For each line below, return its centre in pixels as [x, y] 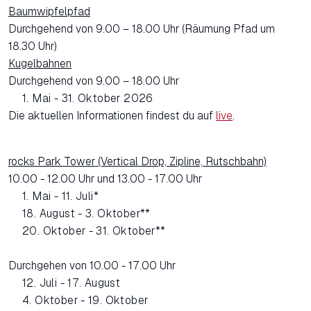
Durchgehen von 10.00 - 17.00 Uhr [92, 266]
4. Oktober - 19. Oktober [85, 301]
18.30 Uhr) [33, 47]
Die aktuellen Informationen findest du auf [112, 116]
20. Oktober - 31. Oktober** [94, 231]
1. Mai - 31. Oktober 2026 [88, 99]
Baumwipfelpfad [49, 12]
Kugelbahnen [40, 64]
